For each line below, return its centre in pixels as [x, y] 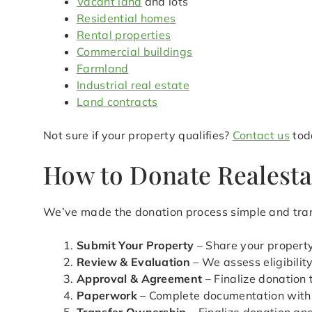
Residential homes [126, 18]
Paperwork [107, 296]
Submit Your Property [135, 245]
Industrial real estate [133, 85]
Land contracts [117, 102]
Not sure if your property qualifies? [138, 135]
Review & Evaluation [134, 262]
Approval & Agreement [140, 279]
